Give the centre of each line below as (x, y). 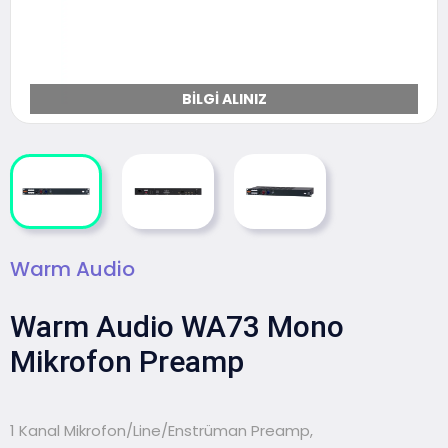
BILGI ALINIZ (224, 99)
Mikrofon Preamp (127, 362)
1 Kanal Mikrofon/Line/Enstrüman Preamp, (161, 431)
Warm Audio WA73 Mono (177, 327)
